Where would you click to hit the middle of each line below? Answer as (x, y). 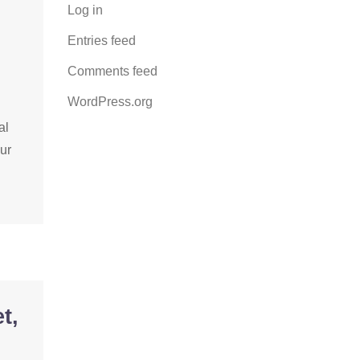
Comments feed (112, 71)
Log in (85, 10)
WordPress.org (110, 102)
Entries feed (101, 41)
